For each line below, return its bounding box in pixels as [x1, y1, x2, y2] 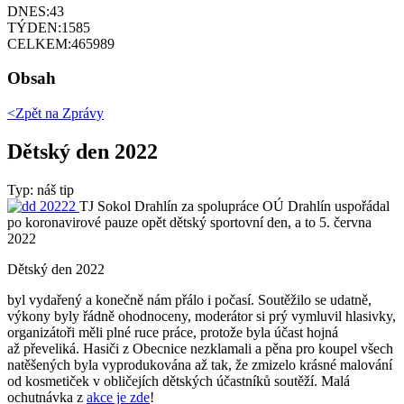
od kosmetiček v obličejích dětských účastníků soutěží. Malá [7, 372, 350, 389]
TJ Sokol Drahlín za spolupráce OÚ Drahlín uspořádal [79, 197, 390, 214]
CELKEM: [7, 35, 71, 51]
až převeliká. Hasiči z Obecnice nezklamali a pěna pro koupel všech [7, 340, 393, 356]
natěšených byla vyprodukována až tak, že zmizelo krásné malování [7, 356, 392, 372]
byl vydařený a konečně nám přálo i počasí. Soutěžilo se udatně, [7, 291, 372, 308]
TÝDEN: [7, 19, 61, 35]
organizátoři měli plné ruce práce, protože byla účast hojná [7, 324, 338, 340]
